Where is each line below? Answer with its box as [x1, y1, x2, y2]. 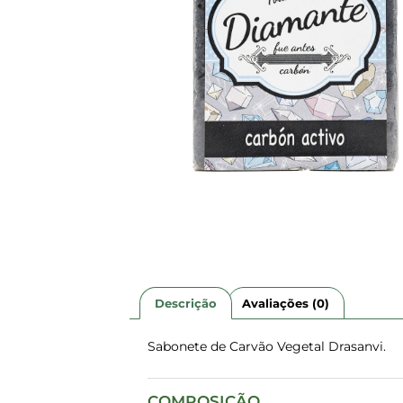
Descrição [154, 295, 217, 310]
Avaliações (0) [242, 295, 330, 310]
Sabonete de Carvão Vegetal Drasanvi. [148, 337, 387, 354]
